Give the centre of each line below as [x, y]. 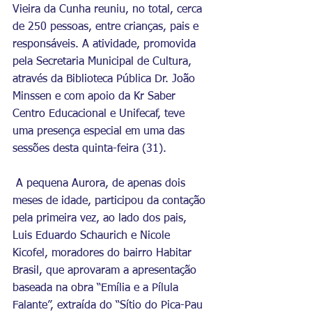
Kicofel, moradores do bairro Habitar [104, 253]
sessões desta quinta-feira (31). [89, 149]
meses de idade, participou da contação [111, 201]
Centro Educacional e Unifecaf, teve [100, 114]
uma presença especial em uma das [100, 132]
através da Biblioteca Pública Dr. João [106, 79]
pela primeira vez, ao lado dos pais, [101, 219]
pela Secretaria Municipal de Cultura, [104, 62]
